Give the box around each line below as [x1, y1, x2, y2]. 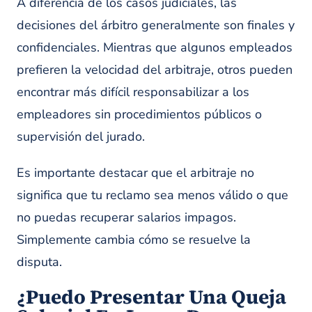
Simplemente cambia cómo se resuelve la [17, 231, 251, 248]
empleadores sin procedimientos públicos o [17, 106, 262, 123]
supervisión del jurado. [17, 128, 145, 145]
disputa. [17, 253, 62, 270]
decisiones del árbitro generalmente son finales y [17, 17, 295, 33]
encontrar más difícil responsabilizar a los [17, 84, 249, 100]
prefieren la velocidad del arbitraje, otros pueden [17, 61, 292, 78]
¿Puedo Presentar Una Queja [17, 283, 286, 310]
